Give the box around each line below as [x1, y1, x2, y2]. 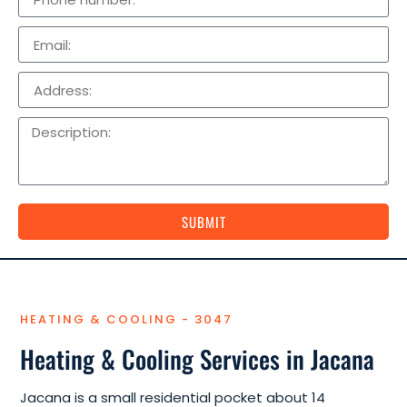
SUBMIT [181, 211, 226, 232]
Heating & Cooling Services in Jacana [20, 341, 374, 378]
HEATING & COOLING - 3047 [20, 311, 233, 329]
